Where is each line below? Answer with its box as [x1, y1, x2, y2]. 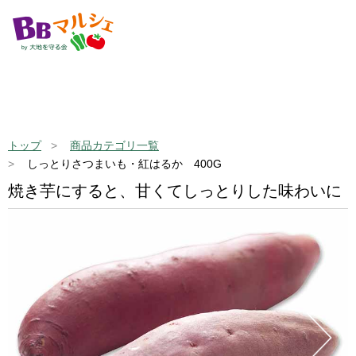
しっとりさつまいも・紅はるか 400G [24, 157, 222, 170]
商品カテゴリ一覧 [70, 139, 159, 152]
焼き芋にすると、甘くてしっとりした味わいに [8, 182, 342, 199]
